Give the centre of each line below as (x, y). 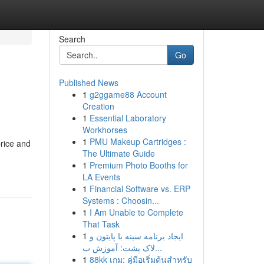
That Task (101, 224)
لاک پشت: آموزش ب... (158, 247)
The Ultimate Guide (118, 153)
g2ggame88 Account (128, 94)
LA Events (101, 177)
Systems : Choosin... (121, 200)
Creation (98, 106)
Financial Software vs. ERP (140, 189)
